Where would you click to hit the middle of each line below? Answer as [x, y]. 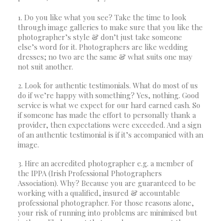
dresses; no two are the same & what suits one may [105, 57]
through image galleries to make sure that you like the [110, 27]
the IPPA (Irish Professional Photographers [90, 173]
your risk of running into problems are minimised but [108, 213]
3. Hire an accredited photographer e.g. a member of [105, 163]
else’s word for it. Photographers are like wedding [103, 47]
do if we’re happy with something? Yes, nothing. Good [109, 95]
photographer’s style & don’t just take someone [100, 37]
